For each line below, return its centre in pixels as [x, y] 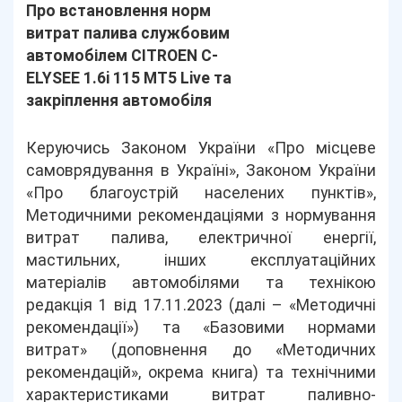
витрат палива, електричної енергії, [201, 238]
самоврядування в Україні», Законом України [201, 170]
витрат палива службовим [128, 33]
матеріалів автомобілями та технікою [201, 283]
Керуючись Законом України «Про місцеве [201, 148]
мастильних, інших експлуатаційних [201, 260]
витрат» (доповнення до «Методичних [201, 350]
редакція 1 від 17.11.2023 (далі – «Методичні [201, 305]
